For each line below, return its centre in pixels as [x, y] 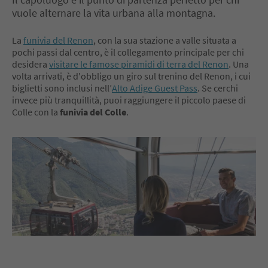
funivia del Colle [93, 112]
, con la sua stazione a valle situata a [165, 40]
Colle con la [36, 112]
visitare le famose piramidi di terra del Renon [139, 64]
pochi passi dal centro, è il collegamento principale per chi [128, 52]
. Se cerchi [218, 88]
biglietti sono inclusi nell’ [62, 88]
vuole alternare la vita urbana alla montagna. [114, 13]
